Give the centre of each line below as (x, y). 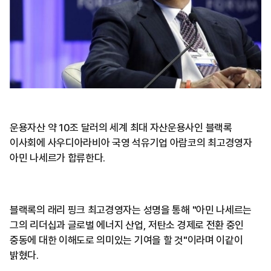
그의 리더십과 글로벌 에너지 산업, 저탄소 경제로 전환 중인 (127, 225)
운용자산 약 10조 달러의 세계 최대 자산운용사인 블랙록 (121, 127)
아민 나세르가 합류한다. (58, 158)
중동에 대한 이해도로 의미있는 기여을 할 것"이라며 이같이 (126, 240)
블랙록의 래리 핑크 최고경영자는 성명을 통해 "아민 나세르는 (131, 210)
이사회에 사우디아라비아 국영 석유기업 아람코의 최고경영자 (131, 142)
